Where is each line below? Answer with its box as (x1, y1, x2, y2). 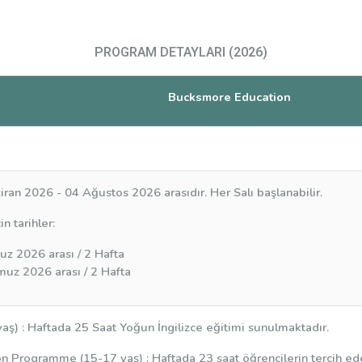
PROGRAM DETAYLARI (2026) (95, 43, 267, 62)
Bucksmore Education (168, 89, 291, 105)
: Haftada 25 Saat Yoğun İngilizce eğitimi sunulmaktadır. (21, 319, 329, 335)
